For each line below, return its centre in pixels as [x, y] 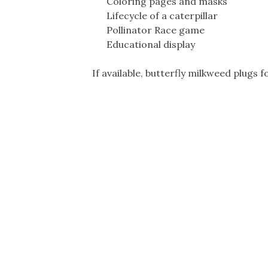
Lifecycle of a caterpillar [155, 15]
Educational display [144, 44]
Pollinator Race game [148, 30]
